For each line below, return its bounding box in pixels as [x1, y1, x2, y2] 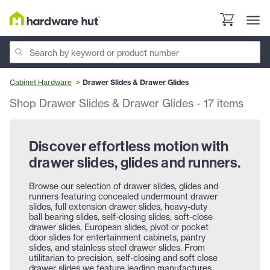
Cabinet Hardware [10, 78, 72, 87]
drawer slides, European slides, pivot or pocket [29, 222, 209, 233]
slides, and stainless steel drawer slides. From [29, 242, 205, 253]
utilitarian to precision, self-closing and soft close [29, 253, 218, 263]
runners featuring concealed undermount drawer [29, 191, 218, 202]
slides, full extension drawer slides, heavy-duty [29, 201, 207, 212]
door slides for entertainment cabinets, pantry [29, 232, 206, 243]
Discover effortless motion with [29, 138, 229, 155]
